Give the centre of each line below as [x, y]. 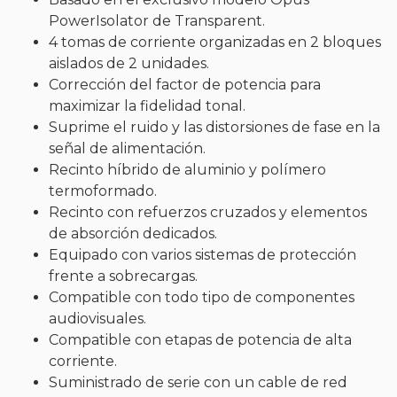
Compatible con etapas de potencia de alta [200, 339]
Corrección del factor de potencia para [185, 84]
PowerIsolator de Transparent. [157, 20]
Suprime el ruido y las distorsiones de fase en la [214, 127]
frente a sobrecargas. [123, 276]
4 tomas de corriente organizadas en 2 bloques [215, 42]
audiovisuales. [97, 318]
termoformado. [103, 191]
